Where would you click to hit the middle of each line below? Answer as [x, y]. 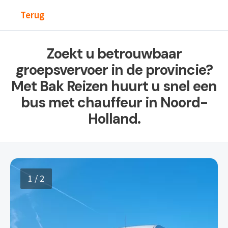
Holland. [114, 119]
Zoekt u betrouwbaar [114, 54]
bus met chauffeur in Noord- [114, 103]
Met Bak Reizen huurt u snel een [114, 86]
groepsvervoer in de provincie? [114, 70]
